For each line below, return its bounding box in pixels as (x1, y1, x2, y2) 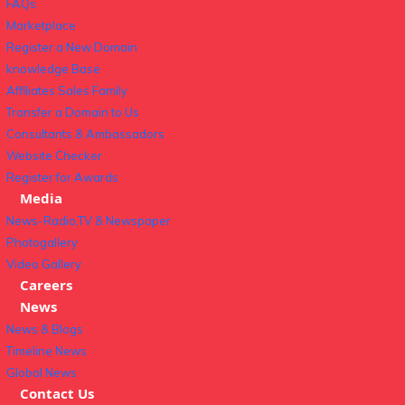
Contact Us (20, 384, 94, 402)
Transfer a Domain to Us (6, 105, 139, 119)
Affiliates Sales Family (6, 83, 127, 98)
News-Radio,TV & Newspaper (6, 213, 171, 228)
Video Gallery (6, 257, 81, 271)
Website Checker (6, 148, 102, 163)
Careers (20, 276, 72, 294)
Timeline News (6, 344, 87, 358)
